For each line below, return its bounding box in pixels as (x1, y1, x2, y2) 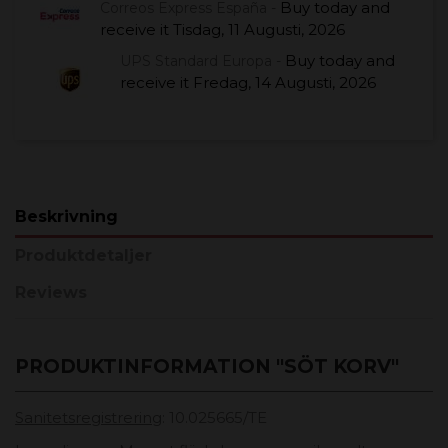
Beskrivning (15, 206, 118, 226)
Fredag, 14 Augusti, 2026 (193, 72, 376, 92)
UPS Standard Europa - (120, 51, 285, 70)
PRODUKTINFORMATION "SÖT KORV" (15, 354, 399, 378)
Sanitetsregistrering (15, 407, 162, 427)
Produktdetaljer (15, 246, 152, 266)
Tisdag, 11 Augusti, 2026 (173, 19, 345, 39)
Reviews (15, 282, 87, 302)
